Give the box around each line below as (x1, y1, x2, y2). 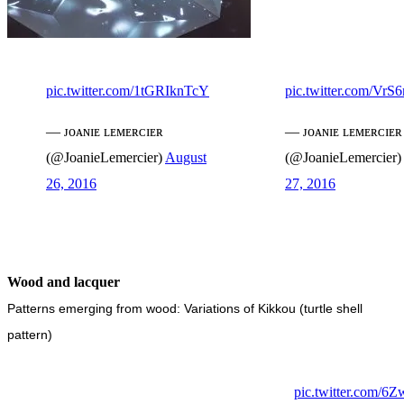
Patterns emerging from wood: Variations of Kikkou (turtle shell (7, 300, 363, 316)
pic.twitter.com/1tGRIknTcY (46, 82, 209, 98)
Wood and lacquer (7, 273, 120, 289)
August (165, 149, 207, 165)
